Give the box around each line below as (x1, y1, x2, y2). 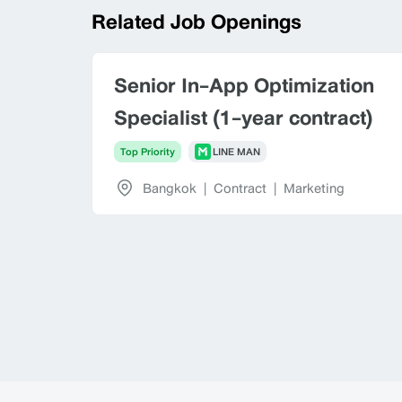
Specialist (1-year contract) (114, 101, 373, 133)
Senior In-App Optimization (114, 69, 374, 100)
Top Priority (120, 144, 175, 160)
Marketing (284, 177, 345, 198)
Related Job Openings (92, 5, 301, 37)
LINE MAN (213, 144, 260, 160)
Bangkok (143, 177, 197, 198)
